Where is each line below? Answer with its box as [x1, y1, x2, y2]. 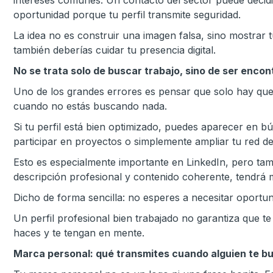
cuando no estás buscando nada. [13, 100, 167, 112]
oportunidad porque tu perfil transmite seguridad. [13, 9, 241, 21]
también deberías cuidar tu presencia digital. [13, 44, 216, 56]
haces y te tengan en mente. [13, 227, 144, 239]
